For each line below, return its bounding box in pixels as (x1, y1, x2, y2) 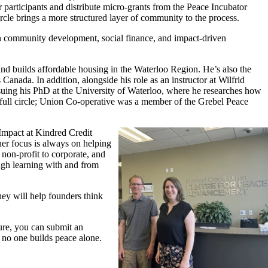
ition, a (60, 74, 86, 85)
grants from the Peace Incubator (127, 1, 247, 12)
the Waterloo (120, 63, 170, 74)
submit (47, 221, 72, 232)
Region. (170, 63, 203, 74)
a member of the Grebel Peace (135, 96, 248, 106)
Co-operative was (63, 96, 135, 106)
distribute (63, 1, 100, 12)
